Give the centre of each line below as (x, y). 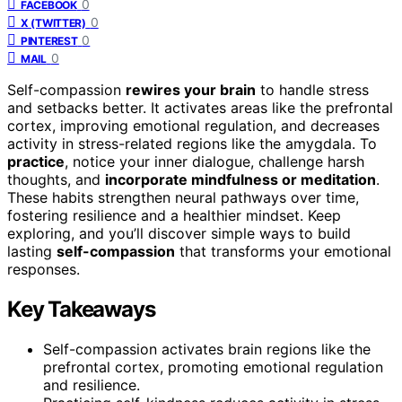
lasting (32, 251)
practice (36, 161)
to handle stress (312, 89)
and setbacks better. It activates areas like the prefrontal (200, 107)
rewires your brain (191, 89)
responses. (44, 269)
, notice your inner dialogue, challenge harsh (214, 161)
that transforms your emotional (283, 251)
